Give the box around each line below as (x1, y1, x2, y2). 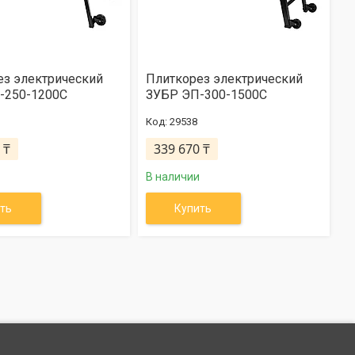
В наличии (145, 170, 200, 183)
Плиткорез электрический (145, 71, 303, 86)
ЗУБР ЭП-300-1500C (145, 87, 267, 102)
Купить (174, 202, 212, 215)
